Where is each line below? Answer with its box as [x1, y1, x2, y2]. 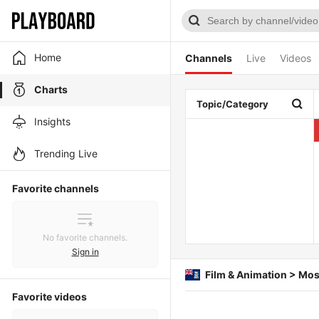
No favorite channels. [43, 232, 127, 243]
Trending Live [34, 147, 98, 159]
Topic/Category [197, 98, 268, 110]
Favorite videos [12, 291, 87, 303]
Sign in [71, 246, 99, 257]
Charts [34, 83, 68, 95]
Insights [34, 115, 70, 127]
